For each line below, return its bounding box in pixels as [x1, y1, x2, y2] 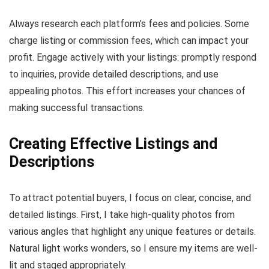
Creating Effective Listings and [9, 134, 217, 153]
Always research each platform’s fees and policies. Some [9, 17, 249, 29]
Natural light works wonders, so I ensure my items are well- [9, 242, 258, 254]
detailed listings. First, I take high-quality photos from [9, 208, 235, 220]
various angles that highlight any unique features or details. [9, 225, 256, 237]
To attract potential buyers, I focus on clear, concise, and [9, 192, 251, 204]
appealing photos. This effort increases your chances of [9, 85, 246, 97]
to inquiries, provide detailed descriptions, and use [9, 68, 219, 80]
